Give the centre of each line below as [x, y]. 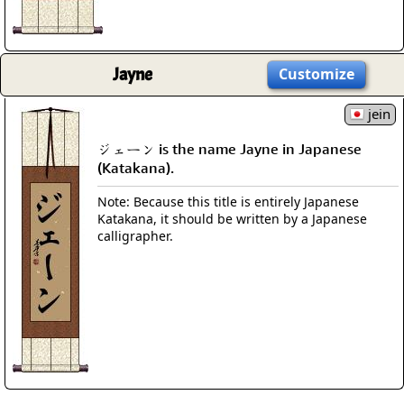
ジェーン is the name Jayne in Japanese [230, 148]
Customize [317, 74]
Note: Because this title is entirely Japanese [228, 201]
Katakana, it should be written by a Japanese [232, 218]
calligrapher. [135, 235]
